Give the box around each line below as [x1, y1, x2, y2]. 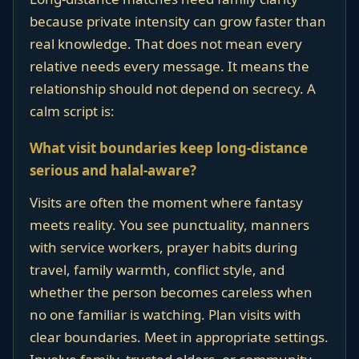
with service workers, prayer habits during [30, 238, 297, 256]
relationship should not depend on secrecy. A [30, 79, 316, 98]
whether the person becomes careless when [30, 283, 313, 301]
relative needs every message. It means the [30, 57, 309, 75]
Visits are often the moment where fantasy [30, 193, 303, 212]
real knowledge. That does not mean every [30, 34, 302, 53]
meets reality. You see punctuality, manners [30, 216, 309, 234]
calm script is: [30, 102, 115, 120]
